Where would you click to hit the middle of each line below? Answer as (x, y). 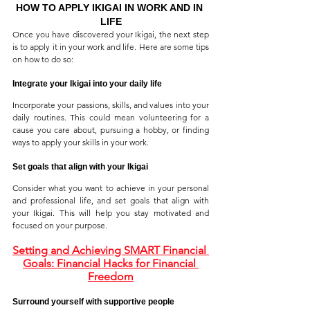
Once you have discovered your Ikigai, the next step (111, 35)
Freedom (111, 277)
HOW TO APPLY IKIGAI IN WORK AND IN (111, 8)
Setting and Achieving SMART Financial (111, 250)
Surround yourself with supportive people (93, 302)
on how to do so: (43, 60)
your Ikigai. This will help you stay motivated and (111, 213)
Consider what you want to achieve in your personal (111, 188)
